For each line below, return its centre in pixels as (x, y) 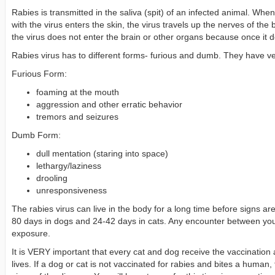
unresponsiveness (72, 190)
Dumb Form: (36, 135)
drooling (52, 178)
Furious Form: (39, 74)
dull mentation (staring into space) (102, 153)
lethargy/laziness (69, 166)
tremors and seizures (77, 117)
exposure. (31, 233)
